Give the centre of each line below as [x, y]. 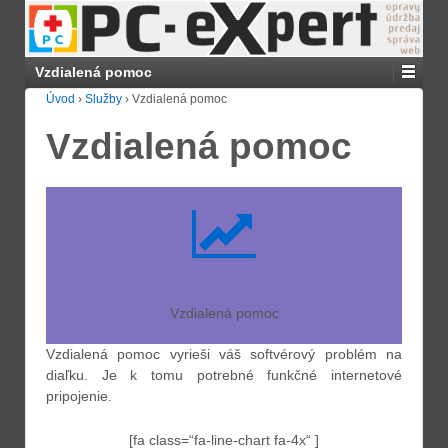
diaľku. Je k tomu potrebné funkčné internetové [224, 375]
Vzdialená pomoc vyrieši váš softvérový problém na [224, 354]
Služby [103, 99]
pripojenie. [79, 396]
